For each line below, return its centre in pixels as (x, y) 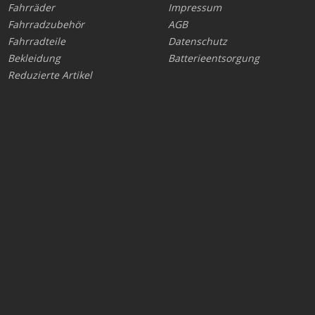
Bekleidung (34, 58)
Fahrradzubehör (46, 24)
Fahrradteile (36, 41)
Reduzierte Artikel (50, 75)
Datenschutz (198, 41)
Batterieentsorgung (214, 58)
